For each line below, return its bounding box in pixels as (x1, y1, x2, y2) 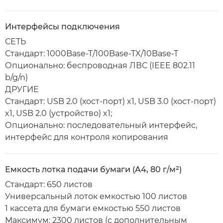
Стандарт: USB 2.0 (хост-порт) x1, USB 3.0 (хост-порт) (5, 97, 216, 106)
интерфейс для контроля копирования (5, 132, 168, 142)
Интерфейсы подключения (5, 22, 120, 31)
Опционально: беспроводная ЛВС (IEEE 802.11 (5, 61, 195, 70)
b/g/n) (5, 73, 28, 82)
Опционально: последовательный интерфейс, (5, 120, 197, 130)
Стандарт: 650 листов (5, 180, 93, 189)
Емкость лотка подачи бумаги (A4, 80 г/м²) (5, 165, 182, 174)
